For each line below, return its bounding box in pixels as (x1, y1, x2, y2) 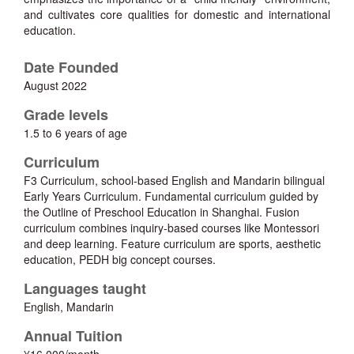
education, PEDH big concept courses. (24, 251, 216, 268)
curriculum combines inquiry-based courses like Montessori (24, 220, 319, 236)
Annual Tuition (24, 326, 122, 347)
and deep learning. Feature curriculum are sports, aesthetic (24, 235, 321, 252)
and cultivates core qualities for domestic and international (24, 6, 330, 23)
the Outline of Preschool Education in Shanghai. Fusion (24, 204, 299, 220)
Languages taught (24, 278, 146, 299)
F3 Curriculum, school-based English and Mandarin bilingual (24, 172, 325, 189)
